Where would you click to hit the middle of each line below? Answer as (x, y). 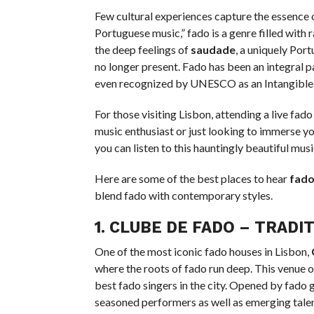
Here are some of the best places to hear (192, 178)
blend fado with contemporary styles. (183, 195)
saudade (213, 49)
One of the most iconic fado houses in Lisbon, (203, 251)
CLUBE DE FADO (172, 227)
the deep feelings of (142, 49)
